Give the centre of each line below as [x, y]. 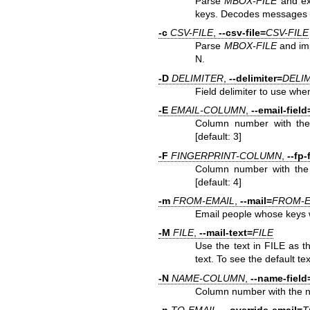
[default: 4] [219, 182]
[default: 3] [219, 137]
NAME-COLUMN [208, 278]
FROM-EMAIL [203, 201]
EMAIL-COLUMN [208, 110]
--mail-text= [226, 233]
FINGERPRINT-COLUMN [226, 155]
